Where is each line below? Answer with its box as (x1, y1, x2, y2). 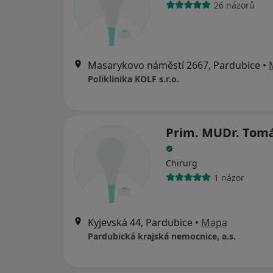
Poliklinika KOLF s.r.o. (88, 73, 179, 85)
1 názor (213, 171, 244, 183)
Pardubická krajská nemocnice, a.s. (88, 230, 236, 243)
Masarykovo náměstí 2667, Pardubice (88, 58, 260, 73)
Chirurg (166, 157, 197, 169)
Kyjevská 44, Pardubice (88, 216, 193, 230)
